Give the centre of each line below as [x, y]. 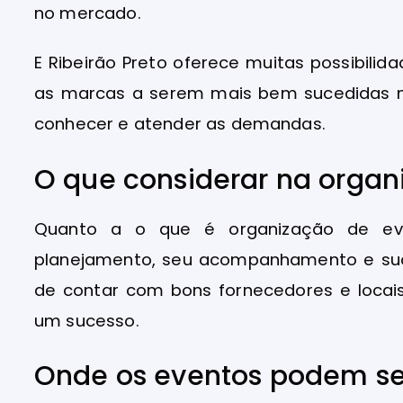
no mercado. [88, 13]
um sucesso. [87, 320]
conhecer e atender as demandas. [180, 124]
